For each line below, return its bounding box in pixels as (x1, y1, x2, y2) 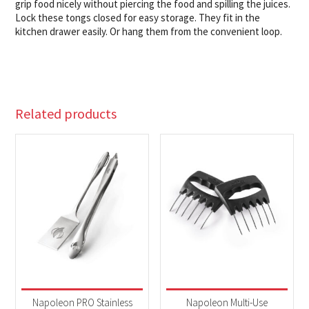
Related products (15, 105, 117, 123)
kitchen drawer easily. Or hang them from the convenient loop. (15, 24, 283, 38)
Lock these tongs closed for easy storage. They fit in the (15, 10, 261, 24)
